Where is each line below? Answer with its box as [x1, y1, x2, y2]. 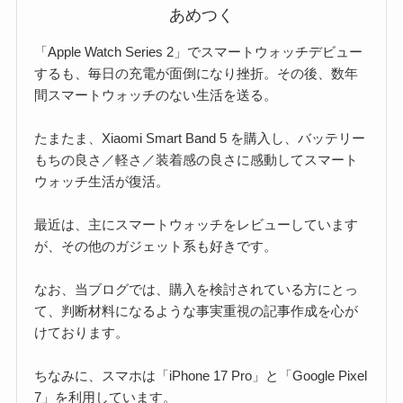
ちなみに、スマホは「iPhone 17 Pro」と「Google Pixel [34, 368, 368, 384]
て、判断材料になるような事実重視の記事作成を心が [34, 303, 359, 319]
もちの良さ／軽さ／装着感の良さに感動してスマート [34, 152, 359, 168]
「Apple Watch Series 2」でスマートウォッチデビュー [34, 44, 363, 60]
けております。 [34, 325, 130, 341]
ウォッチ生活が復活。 [34, 174, 170, 190]
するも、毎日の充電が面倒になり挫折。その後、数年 [34, 66, 359, 82]
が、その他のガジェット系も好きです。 [34, 238, 278, 255]
